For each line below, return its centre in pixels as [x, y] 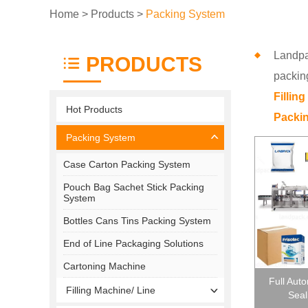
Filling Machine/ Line [111, 290]
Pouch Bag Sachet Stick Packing [134, 187]
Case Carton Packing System [127, 164]
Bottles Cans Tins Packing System [137, 220]
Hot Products [94, 109]
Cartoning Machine [104, 266]
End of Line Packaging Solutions [133, 243]
